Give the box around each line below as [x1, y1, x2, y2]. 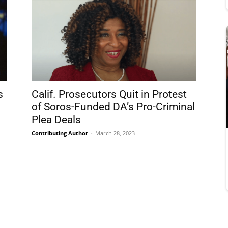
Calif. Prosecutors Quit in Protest [32, 88, 187, 100]
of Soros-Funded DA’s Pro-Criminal [32, 101, 195, 113]
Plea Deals [32, 113, 81, 126]
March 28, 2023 [95, 129, 135, 137]
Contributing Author [32, 129, 88, 137]
